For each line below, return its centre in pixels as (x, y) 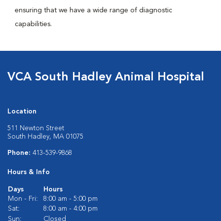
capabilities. (33, 24)
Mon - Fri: (23, 199)
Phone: (20, 153)
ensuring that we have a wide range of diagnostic (93, 10)
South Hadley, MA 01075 (45, 137)
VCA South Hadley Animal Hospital (106, 77)
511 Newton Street (36, 128)
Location (22, 111)
